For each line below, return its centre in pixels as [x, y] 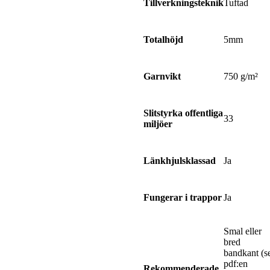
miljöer [158, 124]
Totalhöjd [163, 40]
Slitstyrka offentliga [183, 113]
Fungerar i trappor [183, 198]
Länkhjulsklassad [180, 161]
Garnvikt [162, 77]
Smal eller [243, 231]
